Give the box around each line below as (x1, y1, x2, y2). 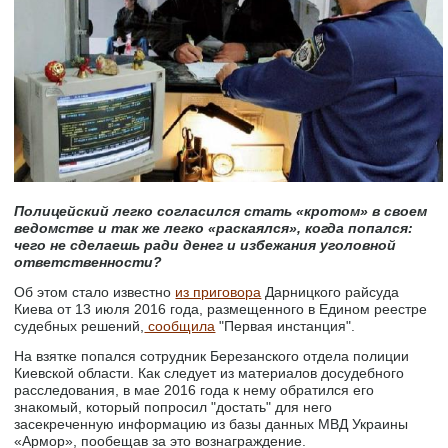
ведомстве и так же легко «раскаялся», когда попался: (14, 220, 414, 237)
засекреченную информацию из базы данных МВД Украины (14, 416, 409, 433)
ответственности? (14, 254, 163, 271)
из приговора (175, 284, 262, 301)
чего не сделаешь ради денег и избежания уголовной (14, 237, 397, 254)
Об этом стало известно (14, 284, 176, 301)
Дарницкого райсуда (261, 284, 400, 301)
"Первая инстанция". (215, 318, 356, 335)
